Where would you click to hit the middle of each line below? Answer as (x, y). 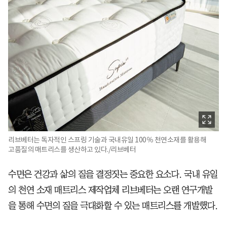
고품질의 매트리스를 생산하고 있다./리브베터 (72, 150)
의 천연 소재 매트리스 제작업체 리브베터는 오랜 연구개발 (110, 190)
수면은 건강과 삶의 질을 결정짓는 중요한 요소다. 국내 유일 (113, 175)
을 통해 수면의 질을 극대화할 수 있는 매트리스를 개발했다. (113, 206)
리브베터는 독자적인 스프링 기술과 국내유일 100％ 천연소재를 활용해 (107, 140)
